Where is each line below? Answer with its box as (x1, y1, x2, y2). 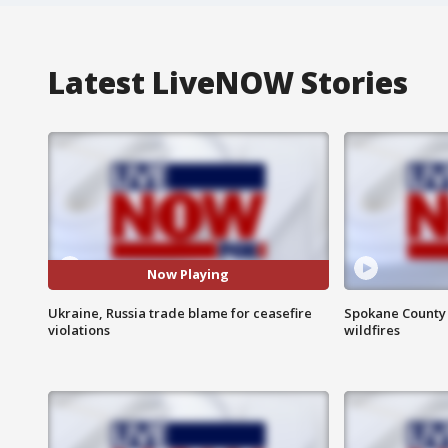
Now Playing (147, 265, 230, 284)
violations (48, 320, 110, 339)
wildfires (343, 320, 400, 339)
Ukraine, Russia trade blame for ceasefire (48, 303, 312, 322)
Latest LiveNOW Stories (48, 61, 408, 103)
